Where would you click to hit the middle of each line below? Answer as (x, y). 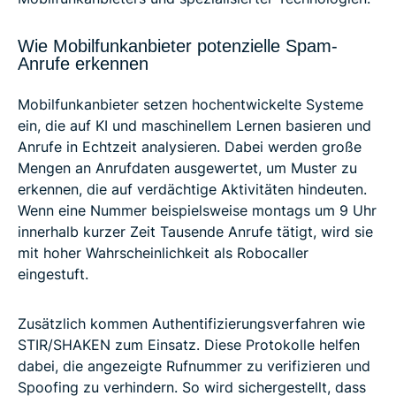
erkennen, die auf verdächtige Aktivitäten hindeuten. (192, 190)
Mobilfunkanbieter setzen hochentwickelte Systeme (190, 105)
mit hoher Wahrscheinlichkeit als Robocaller (163, 253)
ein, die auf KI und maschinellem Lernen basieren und (194, 126)
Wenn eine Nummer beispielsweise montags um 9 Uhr (197, 211)
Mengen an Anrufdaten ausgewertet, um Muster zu (187, 168)
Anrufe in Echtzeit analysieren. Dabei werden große (190, 147)
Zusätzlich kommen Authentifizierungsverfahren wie (191, 324)
